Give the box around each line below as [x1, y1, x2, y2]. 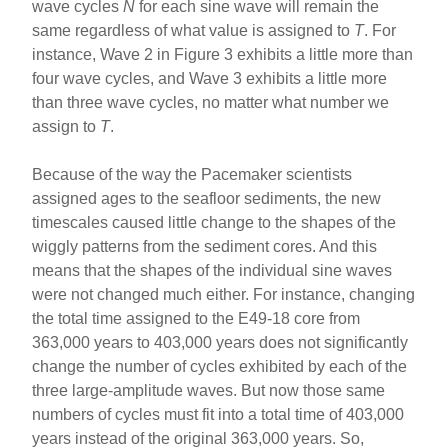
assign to [32, 117, 101, 135]
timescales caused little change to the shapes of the [32, 213, 397, 231]
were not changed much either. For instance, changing [32, 285, 416, 303]
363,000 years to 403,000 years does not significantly [32, 333, 409, 351]
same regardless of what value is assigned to [32, 21, 355, 39]
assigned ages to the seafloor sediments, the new [32, 189, 382, 207]
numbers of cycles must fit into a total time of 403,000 [32, 405, 405, 423]
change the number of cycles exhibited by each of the [32, 357, 408, 375]
